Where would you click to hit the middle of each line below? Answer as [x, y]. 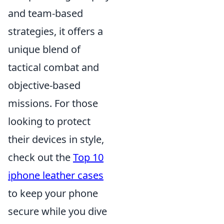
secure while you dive [57, 211]
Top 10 [88, 157]
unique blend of [44, 49]
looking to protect [49, 121]
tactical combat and [53, 67]
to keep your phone [53, 193]
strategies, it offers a [55, 31]
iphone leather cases [56, 175]
